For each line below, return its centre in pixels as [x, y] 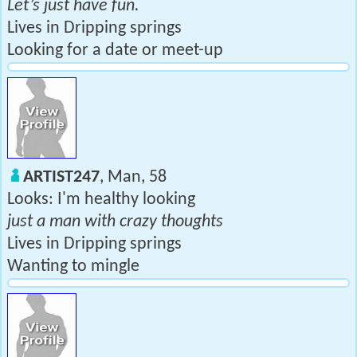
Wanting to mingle [73, 267]
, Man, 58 [133, 177]
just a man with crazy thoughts [115, 222]
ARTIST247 [61, 177]
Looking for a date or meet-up [115, 51]
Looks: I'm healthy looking [101, 200]
